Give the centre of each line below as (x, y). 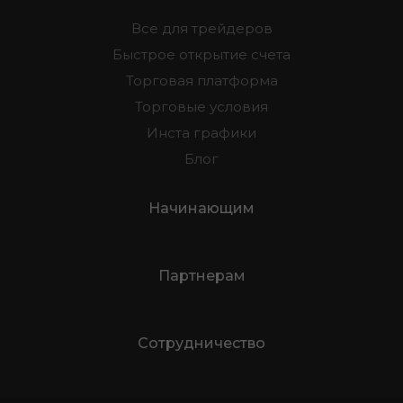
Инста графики (201, 132)
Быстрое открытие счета (201, 54)
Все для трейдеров (201, 28)
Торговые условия (201, 106)
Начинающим (201, 208)
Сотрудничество (201, 343)
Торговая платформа (201, 80)
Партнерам (201, 275)
